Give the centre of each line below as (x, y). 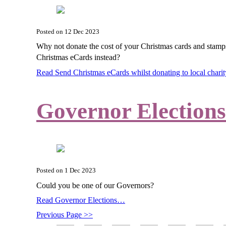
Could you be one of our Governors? (96, 185)
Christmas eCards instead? (79, 58)
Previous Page (60, 215)
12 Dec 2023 (82, 32)
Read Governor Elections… (81, 200)
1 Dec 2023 (80, 171)
